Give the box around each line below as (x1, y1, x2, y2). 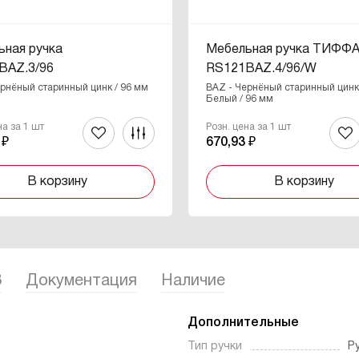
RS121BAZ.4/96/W (206, 63, 317, 75)
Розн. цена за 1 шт (206, 123, 292, 131)
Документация (25, 273, 137, 288)
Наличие (160, 273, 225, 288)
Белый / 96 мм (206, 95, 274, 103)
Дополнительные (188, 317, 299, 329)
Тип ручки (188, 341, 242, 352)
